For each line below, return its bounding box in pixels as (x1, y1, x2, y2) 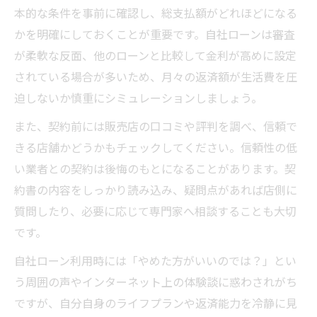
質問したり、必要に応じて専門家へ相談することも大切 (14, 202, 296, 220)
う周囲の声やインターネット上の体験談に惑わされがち (14, 273, 297, 291)
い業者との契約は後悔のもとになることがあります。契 (14, 160, 296, 178)
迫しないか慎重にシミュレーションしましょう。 (14, 89, 263, 107)
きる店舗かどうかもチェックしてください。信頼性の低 (14, 139, 297, 156)
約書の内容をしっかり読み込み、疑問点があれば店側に (14, 181, 297, 199)
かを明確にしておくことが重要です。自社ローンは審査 (14, 25, 295, 43)
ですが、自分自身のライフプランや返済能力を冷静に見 (14, 294, 297, 312)
